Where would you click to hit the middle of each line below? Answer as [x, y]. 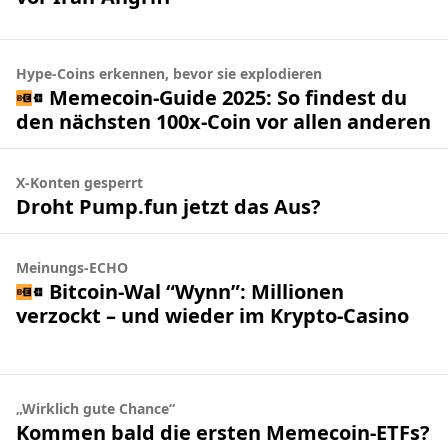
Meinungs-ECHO [72, 267]
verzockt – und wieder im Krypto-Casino [212, 315]
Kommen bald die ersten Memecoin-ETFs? [223, 432]
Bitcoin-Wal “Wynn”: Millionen [196, 291]
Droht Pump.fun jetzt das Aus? [168, 206]
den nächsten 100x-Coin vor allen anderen [223, 121]
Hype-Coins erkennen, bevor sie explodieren [169, 73]
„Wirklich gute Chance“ [95, 408]
